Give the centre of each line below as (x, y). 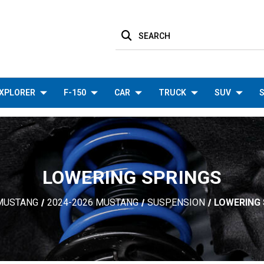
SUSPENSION (176, 202)
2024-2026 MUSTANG (93, 202)
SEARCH (154, 36)
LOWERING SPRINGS (132, 177)
